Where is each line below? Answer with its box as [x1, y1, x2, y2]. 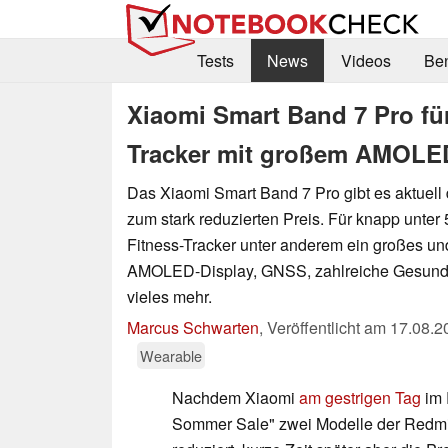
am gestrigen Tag [299, 385, 421, 409]
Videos [340, 49, 391, 73]
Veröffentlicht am [267, 315, 390, 339]
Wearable [140, 344, 202, 366]
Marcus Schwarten [127, 315, 259, 339]
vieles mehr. [127, 284, 212, 308]
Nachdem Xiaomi [172, 385, 299, 409]
